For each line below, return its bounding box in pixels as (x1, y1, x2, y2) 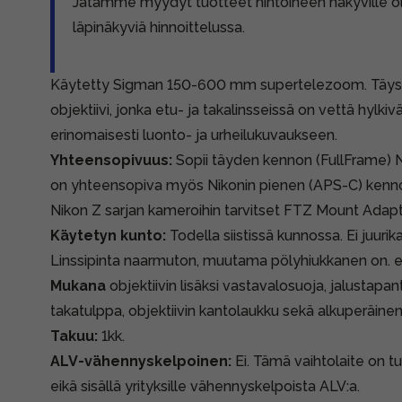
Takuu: (50, 328, 101, 345)
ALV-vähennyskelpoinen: (50, 353, 235, 370)
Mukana (50, 277, 106, 294)
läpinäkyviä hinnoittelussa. (73, 19, 245, 36)
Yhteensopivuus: (50, 152, 176, 169)
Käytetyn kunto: (50, 227, 166, 244)
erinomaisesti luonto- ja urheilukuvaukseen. (50, 127, 341, 144)
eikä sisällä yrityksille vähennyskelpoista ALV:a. (50, 378, 360, 395)
